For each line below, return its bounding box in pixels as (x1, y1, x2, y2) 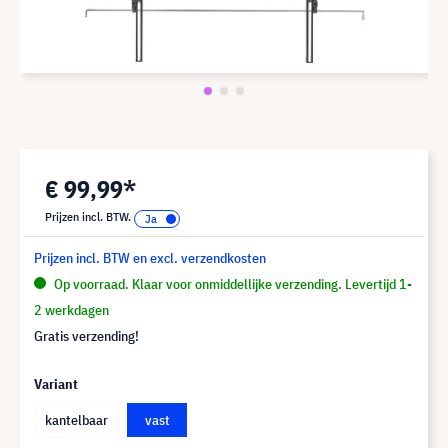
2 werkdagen (34, 300, 109, 319)
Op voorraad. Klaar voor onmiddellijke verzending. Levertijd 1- (51, 274, 412, 293)
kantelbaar (45, 410, 108, 429)
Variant (34, 374, 78, 393)
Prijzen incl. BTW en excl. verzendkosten (34, 248, 266, 267)
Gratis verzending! (34, 326, 139, 345)
